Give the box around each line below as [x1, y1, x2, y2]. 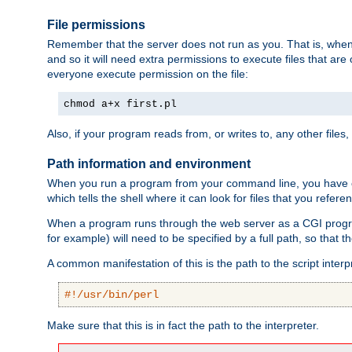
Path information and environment [47, 156, 251, 170]
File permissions [47, 17, 145, 31]
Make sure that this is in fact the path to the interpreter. [47, 319, 319, 332]
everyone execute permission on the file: [47, 68, 248, 81]
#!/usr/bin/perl [64, 288, 159, 302]
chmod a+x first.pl [64, 98, 177, 111]
